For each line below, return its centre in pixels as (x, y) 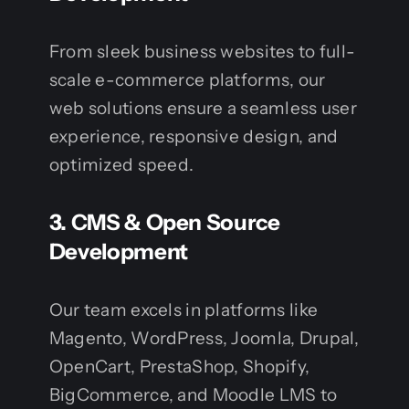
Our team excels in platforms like (184, 309)
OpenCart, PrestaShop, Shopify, (179, 366)
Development (118, 251)
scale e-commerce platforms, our (187, 79)
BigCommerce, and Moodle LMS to (193, 394)
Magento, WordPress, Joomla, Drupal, (204, 338)
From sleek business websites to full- (202, 51)
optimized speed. (121, 164)
